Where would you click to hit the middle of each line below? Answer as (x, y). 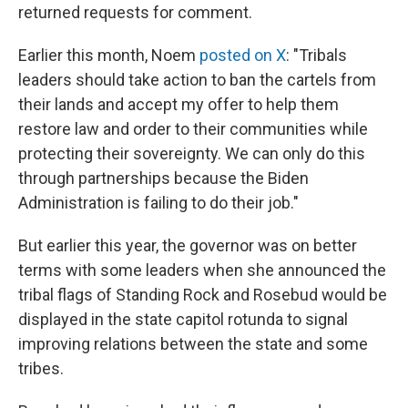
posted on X (243, 55)
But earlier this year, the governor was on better (188, 245)
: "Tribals (316, 55)
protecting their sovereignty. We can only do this (192, 153)
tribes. (41, 368)
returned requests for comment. (135, 12)
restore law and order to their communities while (193, 129)
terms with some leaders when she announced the (202, 270)
